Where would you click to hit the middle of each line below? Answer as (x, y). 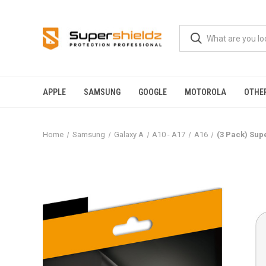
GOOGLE (153, 92)
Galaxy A (129, 134)
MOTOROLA (205, 92)
